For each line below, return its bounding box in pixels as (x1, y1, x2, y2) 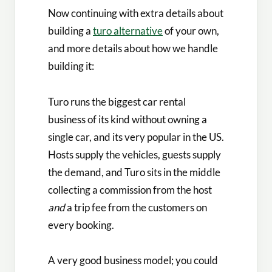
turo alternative (93, 24, 163, 38)
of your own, (163, 24, 219, 38)
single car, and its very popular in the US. (48, 130, 224, 143)
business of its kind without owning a (48, 112, 207, 126)
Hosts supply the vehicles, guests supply (48, 148, 221, 161)
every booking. (48, 218, 114, 231)
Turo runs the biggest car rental (48, 95, 186, 108)
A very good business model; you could (48, 254, 218, 267)
